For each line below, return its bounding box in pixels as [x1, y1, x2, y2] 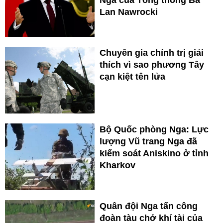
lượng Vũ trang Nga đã [100, 136, 197, 147]
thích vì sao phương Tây [100, 60, 204, 70]
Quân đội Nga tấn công [100, 201, 198, 212]
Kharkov [100, 160, 135, 171]
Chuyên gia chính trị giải [100, 48, 204, 58]
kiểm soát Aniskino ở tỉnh [100, 148, 209, 159]
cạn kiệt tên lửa [100, 72, 165, 82]
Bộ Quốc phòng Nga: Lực [100, 124, 209, 135]
